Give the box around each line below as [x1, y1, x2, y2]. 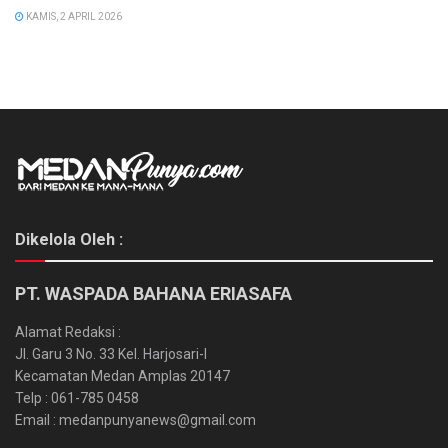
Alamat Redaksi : [15, 323, 121, 340]
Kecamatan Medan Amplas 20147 [15, 367, 230, 384]
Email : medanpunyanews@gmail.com [15, 411, 256, 428]
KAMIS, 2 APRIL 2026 [24, 10, 122, 22]
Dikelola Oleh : [15, 229, 123, 249]
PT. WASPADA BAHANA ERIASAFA [15, 282, 292, 304]
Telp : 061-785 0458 [15, 389, 139, 406]
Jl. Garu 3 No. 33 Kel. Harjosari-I [15, 345, 207, 362]
